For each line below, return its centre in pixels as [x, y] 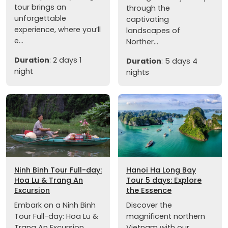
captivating [148, 20]
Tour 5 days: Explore [164, 180]
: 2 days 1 [65, 60]
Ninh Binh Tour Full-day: [58, 170]
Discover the [149, 205]
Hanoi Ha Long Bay [161, 170]
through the [148, 8]
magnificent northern [166, 216]
